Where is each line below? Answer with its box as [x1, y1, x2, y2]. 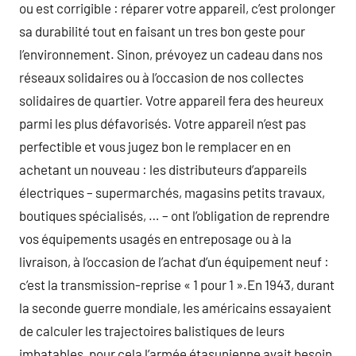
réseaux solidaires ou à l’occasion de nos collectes [19, 69, 304, 85]
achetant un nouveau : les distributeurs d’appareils [19, 161, 307, 177]
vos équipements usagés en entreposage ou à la [19, 230, 292, 246]
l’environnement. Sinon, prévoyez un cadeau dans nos [19, 46, 323, 62]
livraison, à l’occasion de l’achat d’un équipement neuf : [19, 253, 329, 269]
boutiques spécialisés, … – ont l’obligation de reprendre [19, 207, 330, 223]
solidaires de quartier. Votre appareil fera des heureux [19, 92, 323, 108]
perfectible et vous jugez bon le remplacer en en [19, 138, 291, 154]
